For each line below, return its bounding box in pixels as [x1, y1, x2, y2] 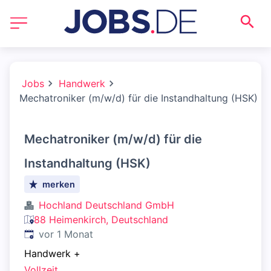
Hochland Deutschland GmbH [39, 199, 174, 211]
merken [42, 179, 76, 189]
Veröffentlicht [24, 227, 86, 240]
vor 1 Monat [39, 228, 93, 240]
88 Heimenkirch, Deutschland [34, 214, 168, 226]
